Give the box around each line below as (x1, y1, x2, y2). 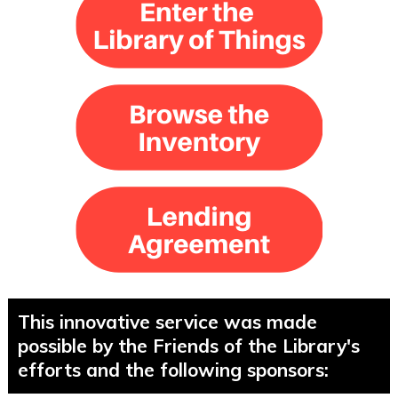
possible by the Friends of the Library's (17, 333, 360, 357)
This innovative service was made (17, 309, 317, 333)
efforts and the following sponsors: (17, 357, 334, 381)
